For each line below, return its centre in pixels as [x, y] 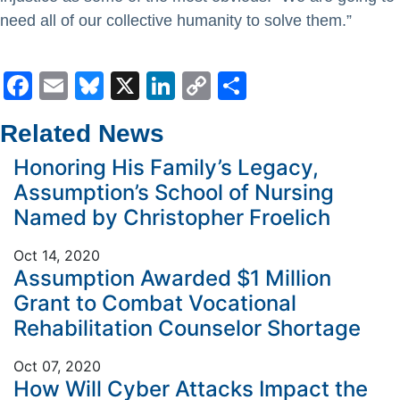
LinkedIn [232, 85]
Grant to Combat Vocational [155, 303]
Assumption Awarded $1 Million [172, 278]
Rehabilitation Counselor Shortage [187, 328]
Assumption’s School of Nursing [174, 192]
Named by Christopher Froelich [175, 217]
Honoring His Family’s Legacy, [166, 167]
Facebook [99, 85]
